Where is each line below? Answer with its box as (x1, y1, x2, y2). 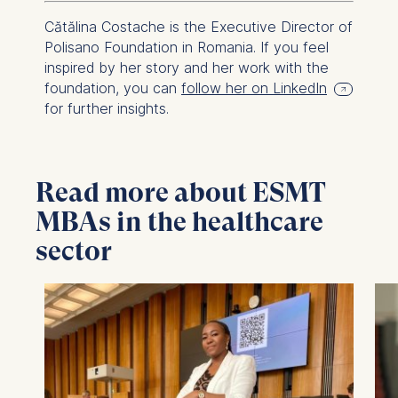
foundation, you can (44, 78, 181, 97)
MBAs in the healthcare (36, 205, 323, 237)
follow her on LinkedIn (180, 78, 327, 97)
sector (36, 235, 112, 267)
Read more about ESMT (36, 176, 326, 208)
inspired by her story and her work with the (44, 58, 329, 76)
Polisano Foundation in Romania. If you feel (44, 37, 329, 56)
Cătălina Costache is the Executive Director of (44, 17, 353, 36)
